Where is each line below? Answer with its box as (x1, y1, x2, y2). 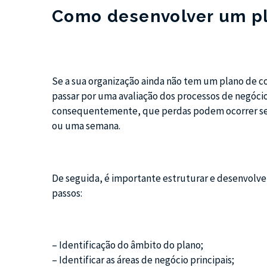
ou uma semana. (52, 119, 120, 133)
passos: (52, 186, 82, 200)
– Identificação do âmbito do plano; (52, 238, 203, 252)
